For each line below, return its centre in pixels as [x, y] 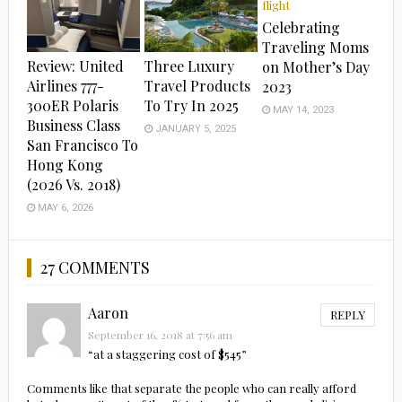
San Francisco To [82, 145]
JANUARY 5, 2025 [195, 129]
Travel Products [198, 86]
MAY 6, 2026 [64, 208]
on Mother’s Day [316, 66]
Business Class [73, 126]
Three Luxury [190, 66]
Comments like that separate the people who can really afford [191, 389]
